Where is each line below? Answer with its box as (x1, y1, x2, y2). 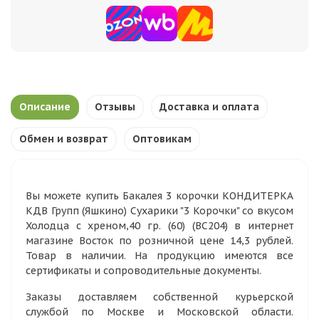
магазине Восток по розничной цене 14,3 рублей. (26, 234, 293, 247)
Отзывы (95, 100, 135, 113)
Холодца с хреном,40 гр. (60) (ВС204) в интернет (26, 219, 293, 232)
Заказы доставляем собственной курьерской (26, 291, 293, 303)
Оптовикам (132, 132, 192, 145)
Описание (19, 100, 70, 113)
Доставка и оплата (159, 100, 259, 113)
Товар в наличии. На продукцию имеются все (26, 249, 293, 262)
